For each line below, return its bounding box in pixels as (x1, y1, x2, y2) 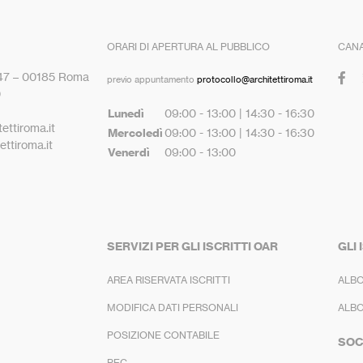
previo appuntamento (107, 73, 197, 85)
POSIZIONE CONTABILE (107, 328, 220, 341)
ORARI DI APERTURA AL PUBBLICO (107, 40, 270, 53)
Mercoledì (108, 125, 163, 140)
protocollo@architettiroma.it (197, 73, 313, 85)
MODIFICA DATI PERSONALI (107, 301, 238, 314)
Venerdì (108, 144, 150, 160)
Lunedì (108, 105, 144, 121)
